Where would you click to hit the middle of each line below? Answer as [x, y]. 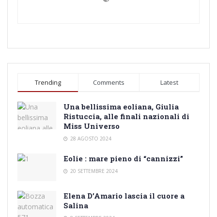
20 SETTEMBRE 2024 [93, 171]
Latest [169, 82]
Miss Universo [92, 126]
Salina [76, 205]
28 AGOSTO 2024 [90, 138]
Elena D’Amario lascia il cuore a [124, 195]
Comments [108, 82]
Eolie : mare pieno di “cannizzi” [123, 158]
